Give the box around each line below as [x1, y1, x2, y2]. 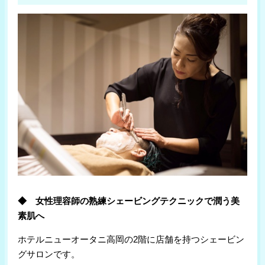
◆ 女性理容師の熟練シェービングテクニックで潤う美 [18, 196, 240, 206]
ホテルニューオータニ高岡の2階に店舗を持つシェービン [18, 234, 245, 245]
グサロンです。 [18, 249, 80, 260]
